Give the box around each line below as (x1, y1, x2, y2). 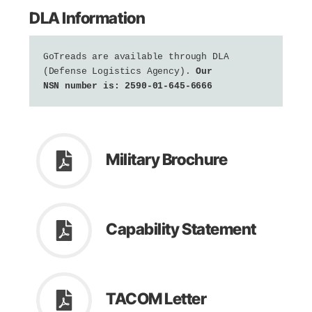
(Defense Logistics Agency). (42, 65, 196, 77)
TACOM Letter (106, 289, 207, 309)
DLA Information (29, 8, 146, 27)
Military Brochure (106, 150, 228, 169)
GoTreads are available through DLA (42, 51, 229, 62)
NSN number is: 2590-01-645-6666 (42, 80, 212, 91)
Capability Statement (106, 219, 256, 239)
